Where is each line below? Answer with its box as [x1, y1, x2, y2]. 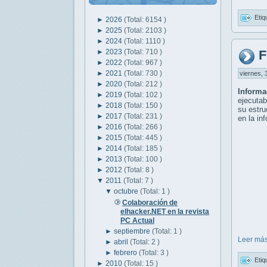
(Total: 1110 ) [124, 36, 165, 45]
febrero [114, 248, 139, 257]
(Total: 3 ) [139, 248, 169, 257]
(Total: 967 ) [124, 58, 162, 67]
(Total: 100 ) [124, 154, 162, 163]
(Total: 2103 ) [124, 26, 166, 35]
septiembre [114, 226, 153, 235]
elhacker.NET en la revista [120, 207, 209, 216]
